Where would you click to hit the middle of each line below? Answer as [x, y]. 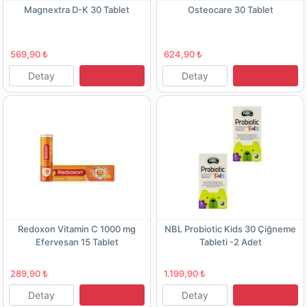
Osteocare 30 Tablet [230, 9]
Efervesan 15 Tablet [77, 242]
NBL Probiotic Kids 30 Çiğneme [230, 229]
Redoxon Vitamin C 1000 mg [77, 229]
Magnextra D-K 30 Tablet [77, 9]
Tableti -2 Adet [230, 242]
